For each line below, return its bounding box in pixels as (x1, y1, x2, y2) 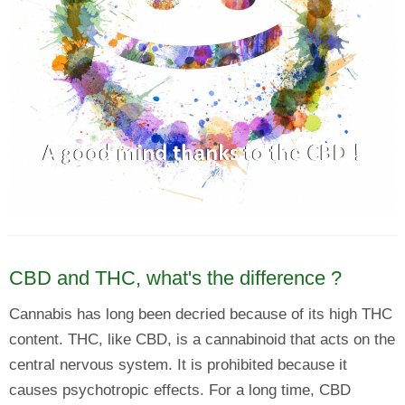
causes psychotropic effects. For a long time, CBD (9, 381, 351, 399)
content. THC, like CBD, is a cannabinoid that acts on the (9, 331, 395, 348)
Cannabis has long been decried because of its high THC (9, 306, 392, 323)
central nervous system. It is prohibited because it (9, 356, 347, 373)
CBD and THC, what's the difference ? (9, 267, 342, 289)
